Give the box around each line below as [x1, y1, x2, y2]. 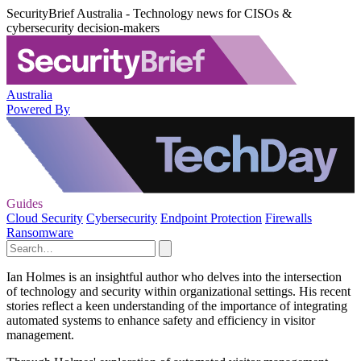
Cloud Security [6, 211, 83, 225]
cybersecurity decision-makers [6, 21, 160, 35]
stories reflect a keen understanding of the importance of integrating [6, 299, 347, 313]
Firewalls [265, 211, 312, 225]
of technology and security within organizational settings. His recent [6, 284, 351, 298]
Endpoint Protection [160, 211, 262, 225]
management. [6, 328, 74, 342]
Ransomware [6, 226, 73, 239]
